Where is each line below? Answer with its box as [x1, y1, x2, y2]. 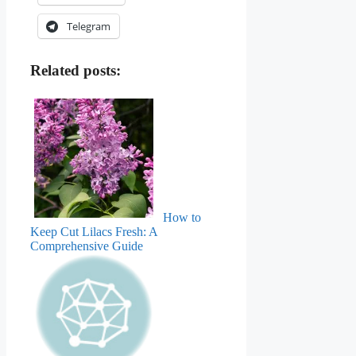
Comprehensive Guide [30, 238, 143, 253]
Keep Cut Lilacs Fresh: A [30, 224, 157, 238]
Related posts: [30, 62, 121, 79]
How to [163, 210, 201, 224]
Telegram [67, 18, 110, 33]
